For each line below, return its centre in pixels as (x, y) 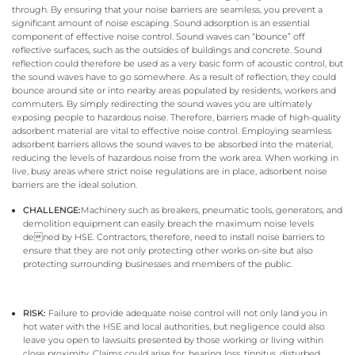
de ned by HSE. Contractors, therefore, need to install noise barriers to (174, 237)
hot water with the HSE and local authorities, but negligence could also (174, 327)
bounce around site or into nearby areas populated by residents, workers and (174, 91)
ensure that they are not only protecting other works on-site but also (168, 250)
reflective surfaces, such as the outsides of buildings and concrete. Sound (167, 50)
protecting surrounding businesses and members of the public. (158, 263)
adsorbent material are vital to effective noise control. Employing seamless (172, 131)
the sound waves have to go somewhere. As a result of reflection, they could (174, 77)
